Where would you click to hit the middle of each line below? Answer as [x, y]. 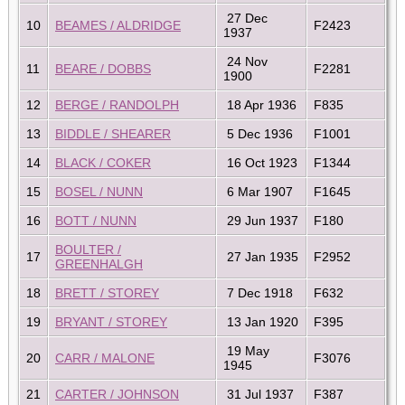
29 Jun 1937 [261, 220]
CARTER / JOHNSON [117, 394]
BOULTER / [88, 249]
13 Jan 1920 [261, 321]
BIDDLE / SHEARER [113, 133]
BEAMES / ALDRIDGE [118, 25]
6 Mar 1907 [258, 191]
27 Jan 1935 [261, 256]
